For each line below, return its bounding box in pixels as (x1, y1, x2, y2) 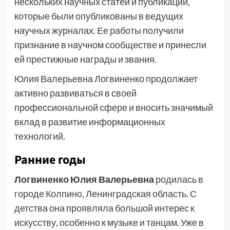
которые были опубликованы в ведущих (14, 10, 183, 22)
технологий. (14, 130, 65, 142)
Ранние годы (14, 151, 86, 169)
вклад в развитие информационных (14, 116, 165, 127)
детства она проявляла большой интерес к (14, 202, 195, 214)
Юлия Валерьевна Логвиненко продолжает (14, 73, 198, 84)
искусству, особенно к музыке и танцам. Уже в (14, 217, 204, 228)
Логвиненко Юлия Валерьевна (14, 174, 154, 185)
